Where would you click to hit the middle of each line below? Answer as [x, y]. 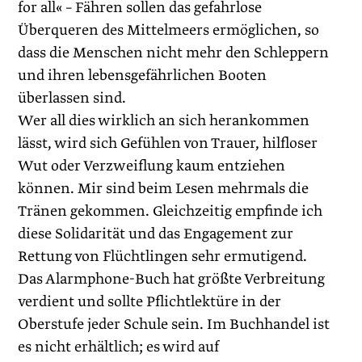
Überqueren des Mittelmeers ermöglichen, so [169, 30]
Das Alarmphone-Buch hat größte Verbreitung [172, 279]
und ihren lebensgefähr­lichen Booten [143, 76]
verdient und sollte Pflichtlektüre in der [150, 302]
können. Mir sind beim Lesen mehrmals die [164, 189]
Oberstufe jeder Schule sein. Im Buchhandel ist [174, 324]
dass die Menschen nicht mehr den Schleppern [174, 53]
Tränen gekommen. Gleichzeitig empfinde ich [170, 211]
